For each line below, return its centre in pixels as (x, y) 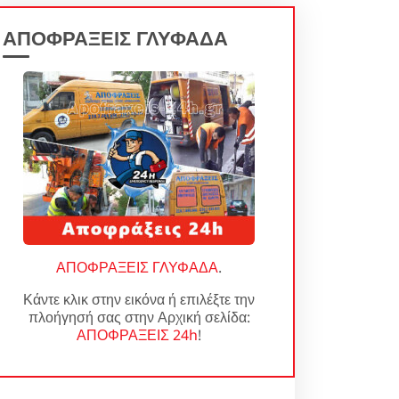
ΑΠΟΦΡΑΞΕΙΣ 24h (137, 335)
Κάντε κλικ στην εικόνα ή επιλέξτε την (139, 299)
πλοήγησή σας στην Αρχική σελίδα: (139, 317)
